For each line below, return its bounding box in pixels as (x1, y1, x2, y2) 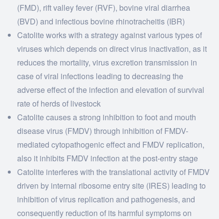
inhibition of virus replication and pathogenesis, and (17, 194, 195, 205)
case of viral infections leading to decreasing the (17, 70, 183, 82)
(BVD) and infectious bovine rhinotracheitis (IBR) (17, 16, 185, 27)
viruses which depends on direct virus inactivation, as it (17, 43, 207, 54)
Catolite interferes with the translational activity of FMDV (17, 166, 210, 177)
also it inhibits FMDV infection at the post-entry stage (17, 153, 198, 164)
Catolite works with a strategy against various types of (17, 29, 202, 41)
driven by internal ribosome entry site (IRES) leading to (17, 180, 206, 191)
